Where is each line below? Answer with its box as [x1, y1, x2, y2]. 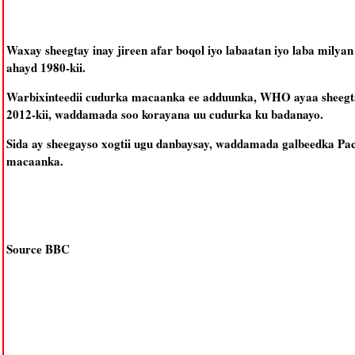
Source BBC [6, 240, 70, 258]
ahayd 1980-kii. [6, 59, 86, 76]
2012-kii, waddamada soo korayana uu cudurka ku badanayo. [6, 105, 323, 123]
